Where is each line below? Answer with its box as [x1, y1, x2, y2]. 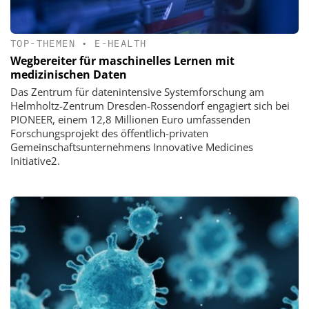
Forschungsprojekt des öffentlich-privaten [10, 126, 208, 140]
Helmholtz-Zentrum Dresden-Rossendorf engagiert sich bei [10, 98, 290, 112]
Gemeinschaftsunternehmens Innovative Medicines [10, 139, 253, 154]
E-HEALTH [94, 37, 147, 50]
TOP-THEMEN [10, 37, 76, 50]
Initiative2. [10, 153, 60, 168]
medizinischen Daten [10, 66, 127, 82]
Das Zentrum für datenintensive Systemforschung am [10, 84, 264, 99]
